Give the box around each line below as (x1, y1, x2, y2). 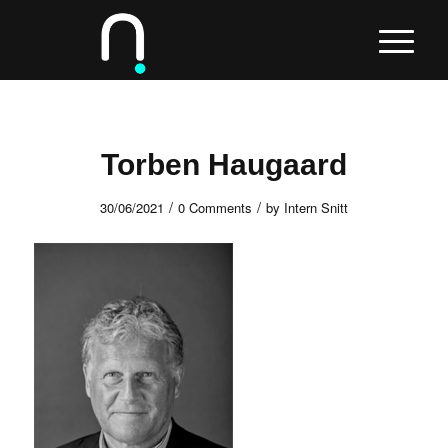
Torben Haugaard (100, 148, 347, 181)
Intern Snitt (283, 198, 348, 217)
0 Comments (177, 198, 252, 217)
